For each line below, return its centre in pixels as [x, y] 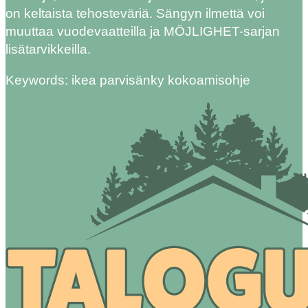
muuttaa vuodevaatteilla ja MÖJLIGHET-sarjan [143, 32]
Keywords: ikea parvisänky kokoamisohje [128, 80]
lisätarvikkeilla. [48, 49]
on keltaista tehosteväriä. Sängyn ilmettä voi [135, 14]
